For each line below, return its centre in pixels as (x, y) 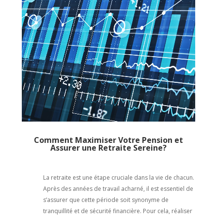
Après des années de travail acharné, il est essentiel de (118, 188)
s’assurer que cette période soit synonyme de (106, 200)
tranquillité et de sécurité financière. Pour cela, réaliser (117, 211)
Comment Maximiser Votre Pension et (108, 140)
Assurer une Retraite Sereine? (108, 147)
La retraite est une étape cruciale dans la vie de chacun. (118, 177)
